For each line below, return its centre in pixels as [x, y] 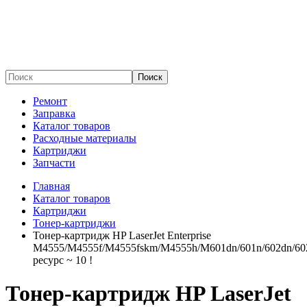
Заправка [54, 113]
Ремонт [50, 101]
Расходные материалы [85, 138]
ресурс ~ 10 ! [63, 260]
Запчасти [54, 163]
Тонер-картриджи [74, 223]
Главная [51, 186]
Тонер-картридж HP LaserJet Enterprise [122, 235]
